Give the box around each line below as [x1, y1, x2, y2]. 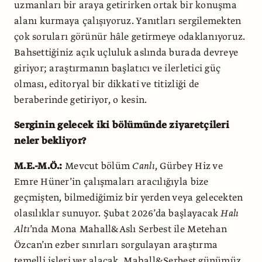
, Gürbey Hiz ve [154, 160, 223, 173]
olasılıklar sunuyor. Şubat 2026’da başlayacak [14, 207, 221, 220]
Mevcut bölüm [62, 160, 133, 173]
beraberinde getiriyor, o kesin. [14, 94, 147, 107]
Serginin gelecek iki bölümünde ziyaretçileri [14, 119, 229, 132]
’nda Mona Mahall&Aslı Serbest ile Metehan [30, 223, 227, 236]
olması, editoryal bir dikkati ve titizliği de [14, 78, 199, 91]
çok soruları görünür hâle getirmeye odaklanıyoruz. [14, 30, 246, 44]
